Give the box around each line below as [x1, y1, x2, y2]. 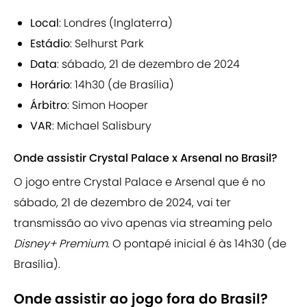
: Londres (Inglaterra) [59, 15, 173, 32]
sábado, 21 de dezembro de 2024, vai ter [14, 195, 231, 211]
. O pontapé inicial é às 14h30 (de [108, 236, 286, 252]
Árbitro [30, 97, 67, 114]
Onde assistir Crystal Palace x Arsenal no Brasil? [14, 150, 278, 167]
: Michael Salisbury [52, 118, 154, 134]
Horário [30, 77, 70, 93]
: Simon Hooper [67, 97, 148, 114]
